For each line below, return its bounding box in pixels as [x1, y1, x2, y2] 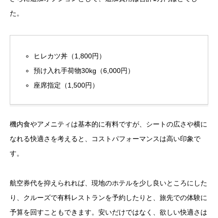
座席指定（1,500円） [34, 81, 99, 90]
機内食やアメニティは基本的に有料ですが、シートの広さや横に [10, 120, 207, 128]
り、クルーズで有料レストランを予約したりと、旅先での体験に [10, 194, 207, 202]
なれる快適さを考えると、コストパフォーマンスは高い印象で [10, 135, 200, 143]
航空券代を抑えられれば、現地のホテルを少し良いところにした [10, 179, 207, 187]
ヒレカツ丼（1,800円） [34, 52, 106, 60]
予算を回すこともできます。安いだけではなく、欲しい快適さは [10, 208, 207, 217]
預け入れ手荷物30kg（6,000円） [34, 67, 135, 75]
